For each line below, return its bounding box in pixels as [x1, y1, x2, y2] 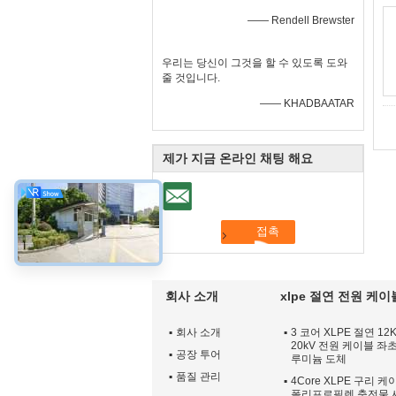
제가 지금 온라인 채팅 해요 [163, 151, 313, 165]
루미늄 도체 [291, 352, 346, 365]
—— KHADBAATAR [260, 97, 354, 110]
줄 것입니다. [162, 72, 220, 84]
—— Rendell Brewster [247, 14, 354, 27]
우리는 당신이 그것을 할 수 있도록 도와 [162, 57, 347, 69]
